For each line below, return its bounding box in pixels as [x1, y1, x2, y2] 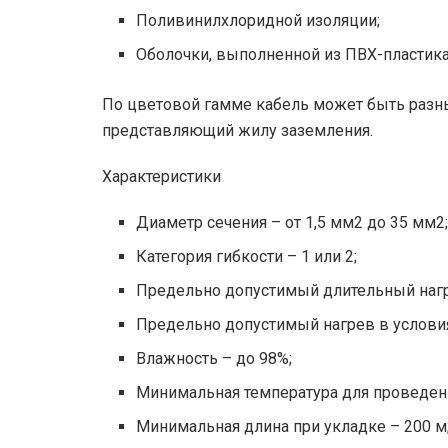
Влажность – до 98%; [136, 348, 293, 368]
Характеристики [102, 166, 221, 186]
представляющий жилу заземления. [102, 120, 373, 140]
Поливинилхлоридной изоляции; [136, 10, 381, 30]
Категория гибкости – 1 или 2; [136, 246, 358, 266]
